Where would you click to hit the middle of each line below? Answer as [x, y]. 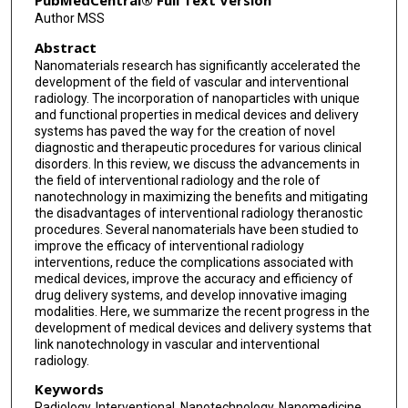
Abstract [65, 47]
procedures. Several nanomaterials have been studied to [196, 229]
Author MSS [69, 18]
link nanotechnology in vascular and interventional [177, 344]
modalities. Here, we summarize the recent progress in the [202, 311]
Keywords [69, 389]
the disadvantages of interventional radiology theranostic [198, 213]
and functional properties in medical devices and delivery [196, 114]
